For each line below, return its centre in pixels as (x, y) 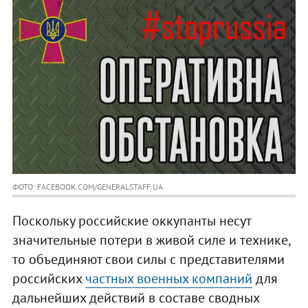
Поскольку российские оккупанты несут (131, 221)
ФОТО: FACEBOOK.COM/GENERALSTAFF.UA (87, 187)
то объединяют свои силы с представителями (148, 260)
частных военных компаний (168, 279)
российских (48, 279)
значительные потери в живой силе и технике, (151, 240)
